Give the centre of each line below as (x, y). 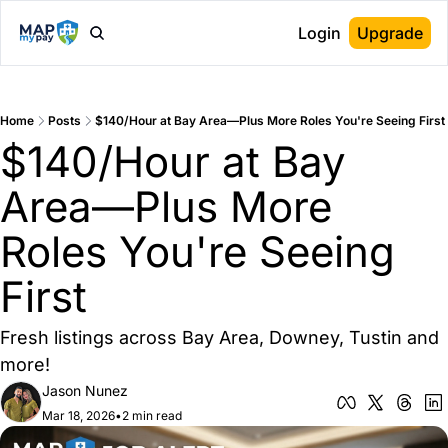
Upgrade (390, 33)
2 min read (152, 415)
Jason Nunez (85, 390)
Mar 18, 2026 (78, 415)
